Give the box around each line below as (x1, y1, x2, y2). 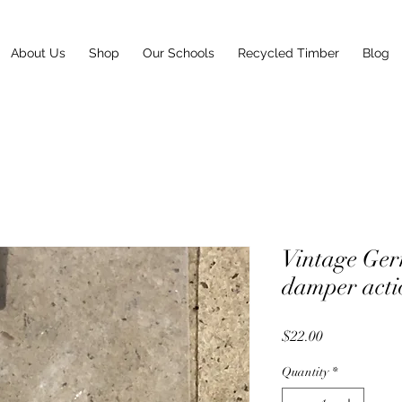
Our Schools (143, 46, 214, 60)
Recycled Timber (238, 46, 339, 60)
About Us (11, 46, 66, 60)
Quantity (282, 363, 328, 380)
